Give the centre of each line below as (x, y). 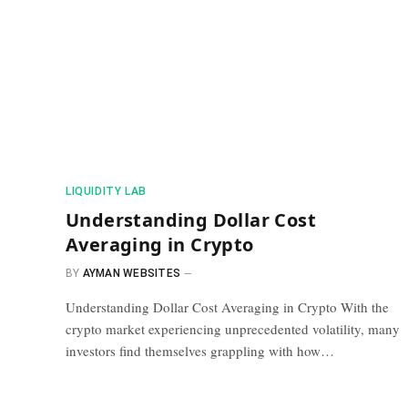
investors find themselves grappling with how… (200, 350)
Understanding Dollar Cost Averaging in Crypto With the (227, 306)
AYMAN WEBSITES (132, 273)
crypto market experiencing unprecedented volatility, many (233, 328)
